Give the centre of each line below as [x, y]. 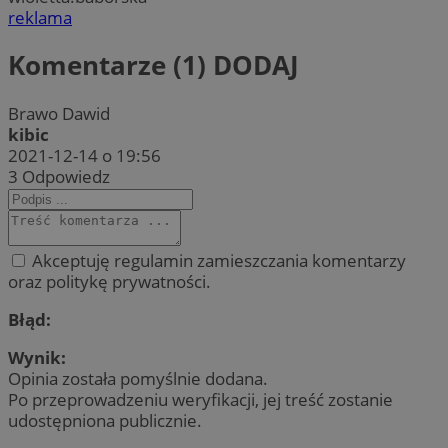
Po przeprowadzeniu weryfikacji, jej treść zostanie [200, 400]
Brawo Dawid [59, 113]
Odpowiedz [66, 176]
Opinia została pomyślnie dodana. [138, 379]
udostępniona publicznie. [105, 421]
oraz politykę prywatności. [109, 281]
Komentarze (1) [110, 65]
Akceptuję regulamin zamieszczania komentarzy [217, 260]
